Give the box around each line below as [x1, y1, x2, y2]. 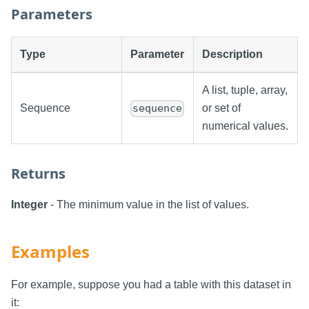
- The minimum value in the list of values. [48, 199, 249, 211]
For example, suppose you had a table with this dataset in [11, 279, 291, 291]
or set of [202, 102, 241, 114]
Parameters [11, 5, 92, 24]
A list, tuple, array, [202, 84, 288, 97]
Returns [11, 164, 66, 183]
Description [202, 48, 263, 61]
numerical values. [202, 120, 288, 132]
